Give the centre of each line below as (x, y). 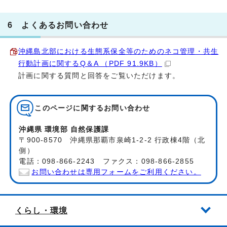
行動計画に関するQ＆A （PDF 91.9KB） (90, 63)
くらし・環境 (42, 210)
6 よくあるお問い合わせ (58, 25)
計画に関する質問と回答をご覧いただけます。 (99, 75)
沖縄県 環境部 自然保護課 (64, 129)
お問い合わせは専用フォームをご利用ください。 (116, 172)
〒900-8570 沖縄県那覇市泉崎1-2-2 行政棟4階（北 (112, 140)
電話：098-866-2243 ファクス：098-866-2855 (107, 161)
